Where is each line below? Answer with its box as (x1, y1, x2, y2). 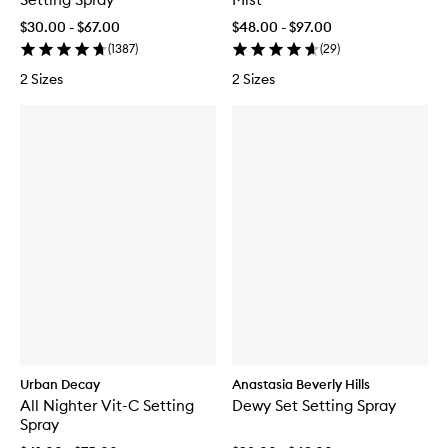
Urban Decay (20, 375, 100, 392)
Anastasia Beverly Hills (232, 375, 370, 392)
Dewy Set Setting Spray (232, 395, 396, 415)
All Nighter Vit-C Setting (20, 395, 194, 415)
